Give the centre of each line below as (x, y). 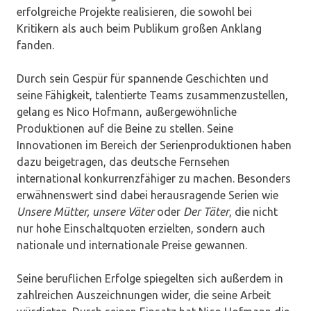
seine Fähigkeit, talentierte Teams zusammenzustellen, (152, 95)
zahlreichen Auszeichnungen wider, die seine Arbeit (144, 295)
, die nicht (253, 212)
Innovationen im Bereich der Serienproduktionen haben (154, 145)
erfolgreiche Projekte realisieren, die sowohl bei (134, 12)
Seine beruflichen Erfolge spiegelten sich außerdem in (150, 279)
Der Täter (206, 212)
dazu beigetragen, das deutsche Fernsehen (123, 162)
